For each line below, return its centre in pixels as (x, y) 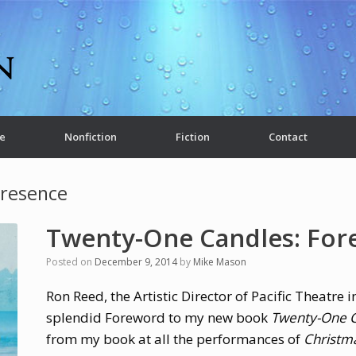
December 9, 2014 (135, 262)
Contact (288, 137)
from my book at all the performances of (174, 339)
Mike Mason (219, 262)
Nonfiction (91, 137)
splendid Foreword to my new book (158, 317)
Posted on (73, 262)
